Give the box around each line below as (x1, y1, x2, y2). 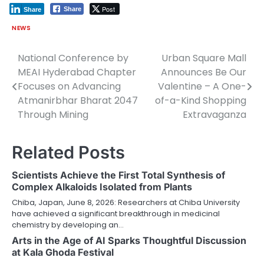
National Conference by (18, 51, 128, 65)
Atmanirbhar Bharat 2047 (18, 93, 138, 107)
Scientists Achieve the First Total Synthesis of (12, 169, 225, 181)
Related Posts (12, 141, 125, 163)
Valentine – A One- (158, 79, 246, 93)
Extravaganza (183, 107, 246, 121)
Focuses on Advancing (18, 79, 121, 93)
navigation (11, 73, 85, 91)
